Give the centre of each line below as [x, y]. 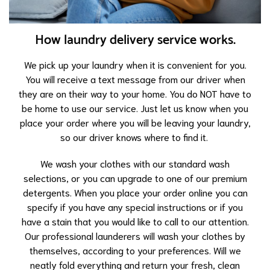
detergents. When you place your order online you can [135, 192]
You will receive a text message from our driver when [135, 78]
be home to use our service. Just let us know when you [135, 107]
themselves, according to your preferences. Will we [135, 250]
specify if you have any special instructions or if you [135, 206]
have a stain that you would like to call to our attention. [135, 221]
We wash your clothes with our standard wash [135, 163]
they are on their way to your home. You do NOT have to [135, 93]
